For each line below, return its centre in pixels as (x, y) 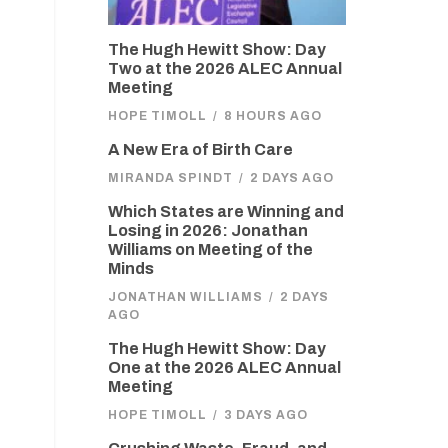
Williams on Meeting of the (210, 249)
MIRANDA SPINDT (170, 178)
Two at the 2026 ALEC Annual (224, 68)
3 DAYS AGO (265, 415)
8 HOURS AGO (272, 116)
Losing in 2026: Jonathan (207, 230)
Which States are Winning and (225, 211)
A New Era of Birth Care (200, 149)
